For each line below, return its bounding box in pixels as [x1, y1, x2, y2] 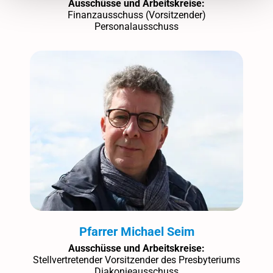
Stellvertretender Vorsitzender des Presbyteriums [33, 253, 240, 266]
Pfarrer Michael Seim [79, 224, 194, 239]
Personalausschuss [94, 21, 179, 33]
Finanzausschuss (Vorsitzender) [67, 9, 206, 21]
